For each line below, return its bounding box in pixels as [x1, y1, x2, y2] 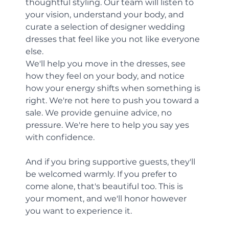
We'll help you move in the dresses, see [26, 58, 188, 68]
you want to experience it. [26, 205, 132, 216]
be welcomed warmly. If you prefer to [26, 169, 179, 179]
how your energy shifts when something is [26, 83, 203, 93]
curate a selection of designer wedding [26, 21, 188, 32]
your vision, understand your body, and [26, 9, 187, 19]
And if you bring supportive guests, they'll [26, 156, 198, 167]
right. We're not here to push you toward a [26, 95, 201, 105]
